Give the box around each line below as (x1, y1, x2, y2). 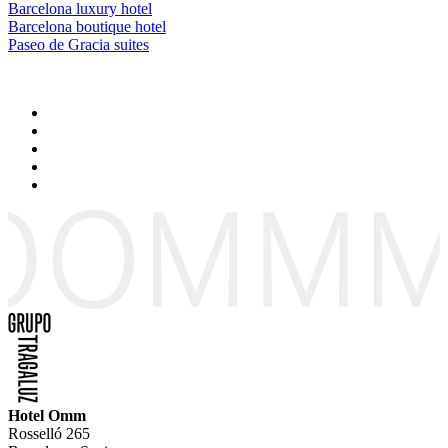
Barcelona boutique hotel (8, 18, 166, 36)
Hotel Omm (8, 407, 86, 425)
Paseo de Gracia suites (8, 36, 149, 54)
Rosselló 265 (8, 425, 90, 443)
